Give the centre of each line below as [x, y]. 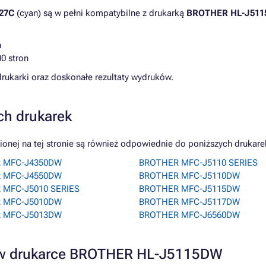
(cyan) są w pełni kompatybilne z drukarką [100, 13]
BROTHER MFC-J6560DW [189, 215]
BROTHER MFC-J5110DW [189, 176]
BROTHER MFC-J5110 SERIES [198, 163]
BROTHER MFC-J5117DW [189, 202]
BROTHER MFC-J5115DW [189, 189]
